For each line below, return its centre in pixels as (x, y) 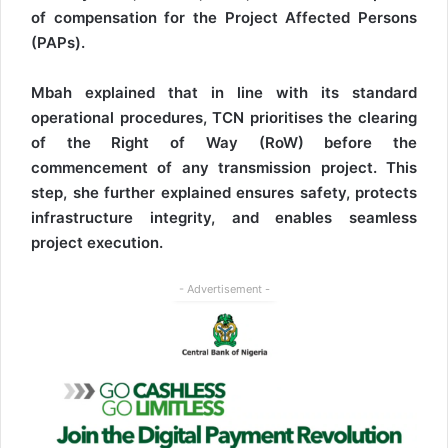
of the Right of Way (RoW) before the (224, 142)
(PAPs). (58, 42)
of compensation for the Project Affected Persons (224, 17)
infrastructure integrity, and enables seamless (224, 217)
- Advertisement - (224, 288)
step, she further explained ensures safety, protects (224, 192)
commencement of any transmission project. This (224, 167)
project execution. (97, 242)
